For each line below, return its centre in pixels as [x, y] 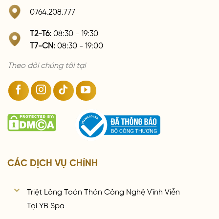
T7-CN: [43, 44]
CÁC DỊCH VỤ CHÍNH [53, 162]
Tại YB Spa [46, 205]
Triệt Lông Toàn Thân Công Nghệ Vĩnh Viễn [104, 191]
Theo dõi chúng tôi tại [46, 64]
